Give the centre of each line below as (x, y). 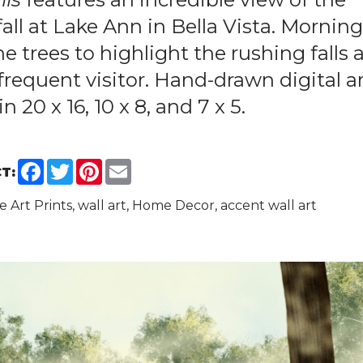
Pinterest (132, 165)
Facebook (76, 165)
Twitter (96, 165)
